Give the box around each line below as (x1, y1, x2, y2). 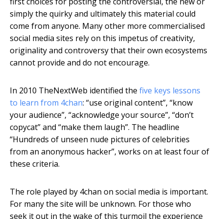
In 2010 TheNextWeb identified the (10, 85, 139, 96)
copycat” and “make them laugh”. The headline (10, 122, 179, 133)
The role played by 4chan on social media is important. (10, 186, 208, 197)
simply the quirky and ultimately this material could (10, 8, 196, 20)
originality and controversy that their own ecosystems (10, 45, 207, 56)
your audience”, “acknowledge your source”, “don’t (10, 109, 194, 121)
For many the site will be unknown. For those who (10, 198, 191, 210)
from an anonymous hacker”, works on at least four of (10, 146, 209, 157)
